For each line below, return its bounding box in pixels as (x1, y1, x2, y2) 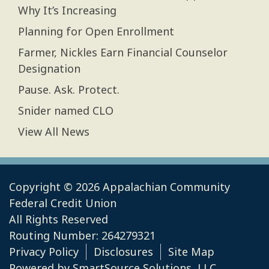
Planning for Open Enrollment (18, 24, 174, 38)
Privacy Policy (9, 244, 79, 259)
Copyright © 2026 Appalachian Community (9, 180, 230, 194)
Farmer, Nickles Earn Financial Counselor (18, 45, 228, 59)
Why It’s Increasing (18, 3, 116, 17)
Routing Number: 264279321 (9, 228, 156, 243)
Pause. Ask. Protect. (18, 82, 119, 97)
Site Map (168, 244, 214, 259)
